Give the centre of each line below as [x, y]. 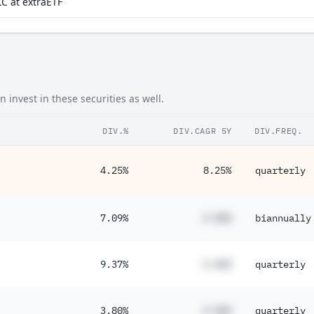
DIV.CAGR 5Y [203, 131]
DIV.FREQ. [279, 131]
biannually [283, 218]
